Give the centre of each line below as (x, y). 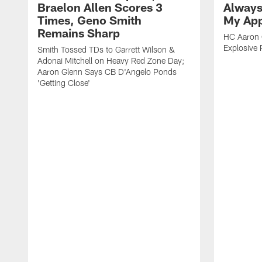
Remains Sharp (79, 33)
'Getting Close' (64, 83)
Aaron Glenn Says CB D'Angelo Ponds (107, 72)
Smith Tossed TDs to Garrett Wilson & (106, 50)
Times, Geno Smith (89, 20)
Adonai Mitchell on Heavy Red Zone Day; (111, 61)
